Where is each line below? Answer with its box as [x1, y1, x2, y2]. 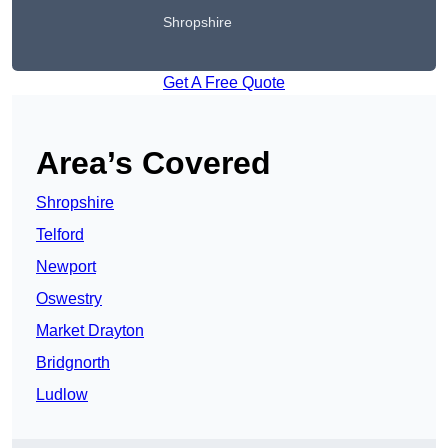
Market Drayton [36, 322, 144, 340]
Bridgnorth [36, 354, 110, 372]
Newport [36, 258, 96, 276]
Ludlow [36, 386, 88, 404]
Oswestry [36, 290, 102, 308]
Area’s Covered [36, 145, 271, 182]
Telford [36, 226, 84, 244]
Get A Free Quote [163, 74, 285, 92]
